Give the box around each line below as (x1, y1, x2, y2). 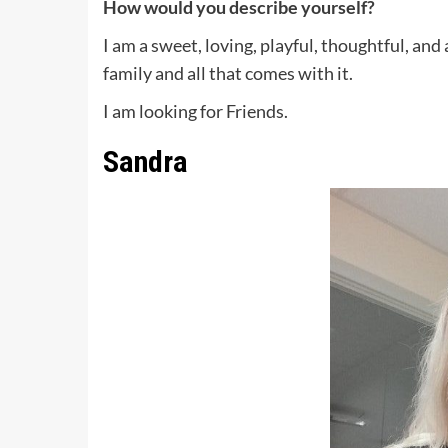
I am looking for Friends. (103, 99, 289, 122)
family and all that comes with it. (103, 61, 354, 84)
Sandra (103, 143, 189, 179)
